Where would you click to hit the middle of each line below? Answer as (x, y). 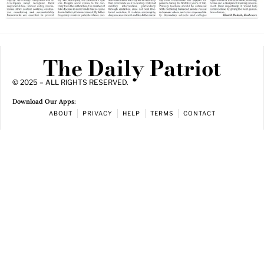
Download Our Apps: (44, 102)
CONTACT (199, 113)
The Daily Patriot (132, 68)
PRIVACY (97, 113)
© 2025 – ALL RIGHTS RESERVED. (70, 82)
